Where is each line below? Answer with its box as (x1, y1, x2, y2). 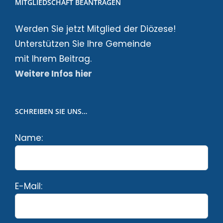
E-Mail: (15, 180, 42, 192)
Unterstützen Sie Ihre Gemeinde (15, 37, 151, 50)
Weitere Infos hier (15, 67, 92, 80)
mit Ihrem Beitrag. (15, 52, 92, 65)
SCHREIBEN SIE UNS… (15, 106, 87, 116)
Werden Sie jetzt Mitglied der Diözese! (15, 22, 176, 35)
